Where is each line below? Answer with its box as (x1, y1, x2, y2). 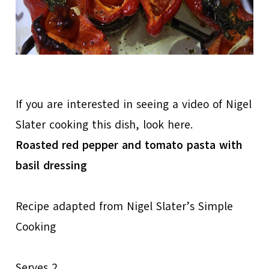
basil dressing (16, 158, 88, 174)
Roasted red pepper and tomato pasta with (16, 138, 243, 154)
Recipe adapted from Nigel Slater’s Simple (16, 199, 234, 215)
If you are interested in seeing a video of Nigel (16, 97, 252, 113)
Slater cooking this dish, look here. (16, 117, 193, 133)
